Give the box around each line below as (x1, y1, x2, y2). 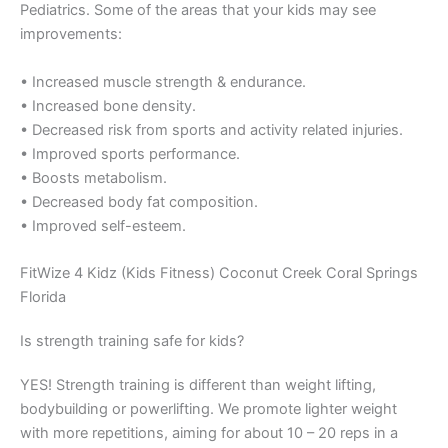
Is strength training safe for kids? (20, 332, 244, 351)
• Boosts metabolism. (20, 168, 167, 187)
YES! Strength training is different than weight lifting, (20, 376, 376, 395)
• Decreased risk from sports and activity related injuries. (20, 120, 403, 139)
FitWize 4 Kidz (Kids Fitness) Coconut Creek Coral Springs (20, 264, 418, 283)
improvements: (20, 25, 122, 44)
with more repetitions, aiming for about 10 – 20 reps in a (20, 424, 398, 443)
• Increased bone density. (20, 96, 196, 115)
